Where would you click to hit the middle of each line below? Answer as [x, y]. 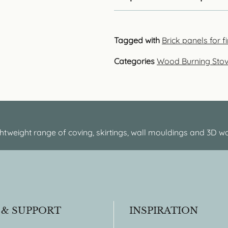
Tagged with [137, 40]
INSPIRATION [164, 211]
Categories [134, 61]
